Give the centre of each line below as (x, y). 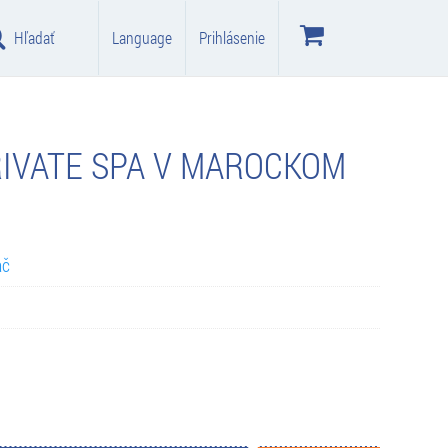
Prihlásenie (232, 37)
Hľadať (34, 37)
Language (142, 37)
